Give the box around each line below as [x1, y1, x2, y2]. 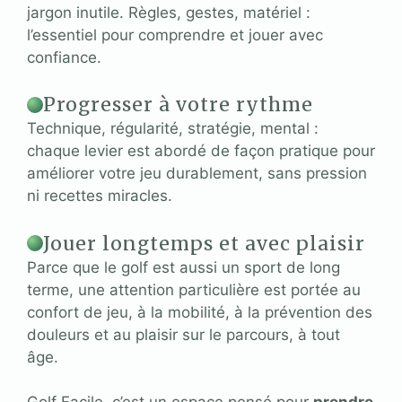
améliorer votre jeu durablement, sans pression [27, 164, 367, 182]
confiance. [27, 48, 101, 66]
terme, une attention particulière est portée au [27, 280, 361, 299]
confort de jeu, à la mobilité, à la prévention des [27, 302, 372, 321]
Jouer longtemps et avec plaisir [43, 231, 365, 256]
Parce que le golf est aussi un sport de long [27, 258, 340, 276]
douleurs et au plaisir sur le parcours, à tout [27, 325, 340, 344]
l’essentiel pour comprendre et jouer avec [27, 25, 323, 44]
